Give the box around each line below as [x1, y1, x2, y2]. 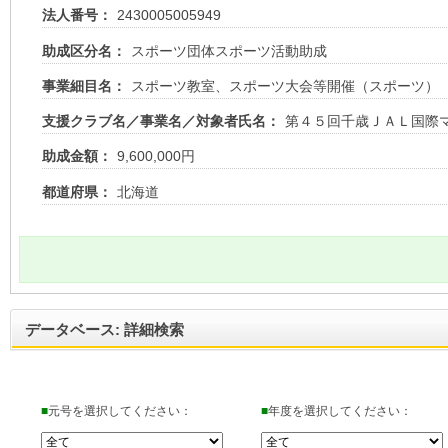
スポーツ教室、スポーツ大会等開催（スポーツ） [131, 77, 440, 94]
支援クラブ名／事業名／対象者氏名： [42, 113, 281, 130]
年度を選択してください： [268, 403, 412, 418]
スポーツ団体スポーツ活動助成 [131, 42, 328, 59]
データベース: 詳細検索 [25, 320, 184, 338]
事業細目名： [42, 77, 127, 94]
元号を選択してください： [48, 403, 192, 418]
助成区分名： [42, 42, 127, 59]
